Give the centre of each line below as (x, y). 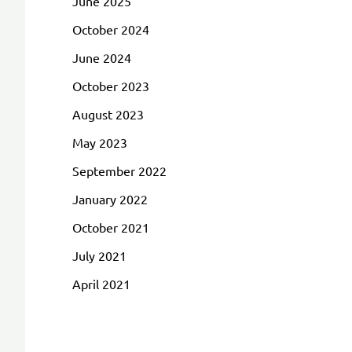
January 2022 (110, 198)
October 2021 (111, 227)
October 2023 (111, 85)
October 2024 (111, 29)
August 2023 (108, 114)
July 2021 (99, 255)
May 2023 (100, 142)
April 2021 (101, 283)
